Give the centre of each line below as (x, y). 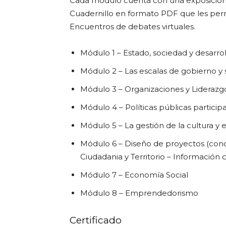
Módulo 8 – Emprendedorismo (139, 193)
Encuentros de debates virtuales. (132, 26)
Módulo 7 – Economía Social (134, 175)
